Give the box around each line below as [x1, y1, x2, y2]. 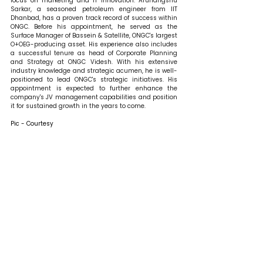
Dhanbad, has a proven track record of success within [11, 13, 177, 22]
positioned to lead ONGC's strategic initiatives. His [11, 75, 177, 84]
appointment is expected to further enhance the [11, 83, 177, 93]
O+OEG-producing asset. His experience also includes [11, 39, 177, 49]
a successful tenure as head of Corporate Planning [11, 48, 177, 58]
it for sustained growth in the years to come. [11, 101, 146, 110]
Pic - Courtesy [11, 119, 53, 128]
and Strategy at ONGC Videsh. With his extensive [11, 57, 177, 66]
